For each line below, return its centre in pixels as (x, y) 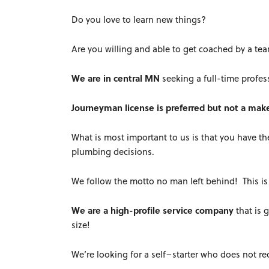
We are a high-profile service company (154, 210)
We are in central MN (117, 78)
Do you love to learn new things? (139, 19)
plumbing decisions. (113, 151)
